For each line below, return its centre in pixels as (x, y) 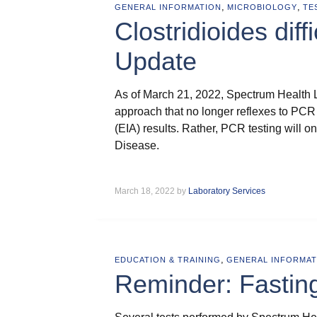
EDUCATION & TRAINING (168, 260)
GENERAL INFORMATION (168, 7)
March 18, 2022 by (151, 191)
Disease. (137, 145)
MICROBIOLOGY (262, 7)
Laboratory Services (227, 191)
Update (156, 61)
